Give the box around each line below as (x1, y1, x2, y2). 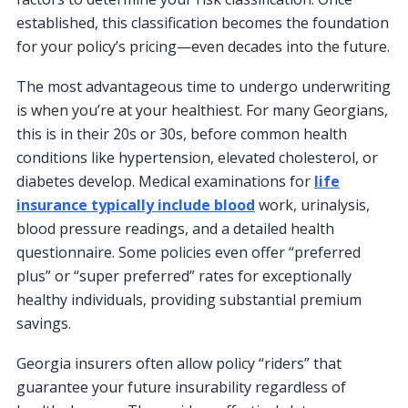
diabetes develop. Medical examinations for (16, 171, 314, 192)
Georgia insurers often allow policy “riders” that (16, 353, 342, 374)
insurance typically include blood (16, 195, 255, 216)
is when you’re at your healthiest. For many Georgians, (16, 100, 388, 121)
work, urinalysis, (255, 195, 370, 216)
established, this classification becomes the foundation (16, 13, 389, 34)
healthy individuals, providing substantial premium (16, 290, 362, 311)
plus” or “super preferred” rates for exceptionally (16, 266, 352, 287)
